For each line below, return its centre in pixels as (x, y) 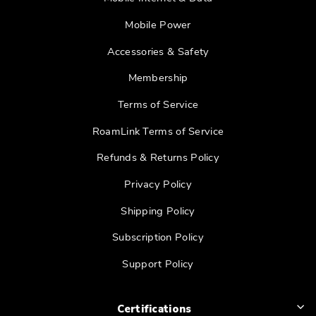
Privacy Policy (158, 184)
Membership (158, 78)
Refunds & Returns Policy (158, 158)
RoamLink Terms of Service (158, 131)
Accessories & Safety (158, 51)
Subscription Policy (158, 237)
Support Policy (158, 263)
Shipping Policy (158, 211)
